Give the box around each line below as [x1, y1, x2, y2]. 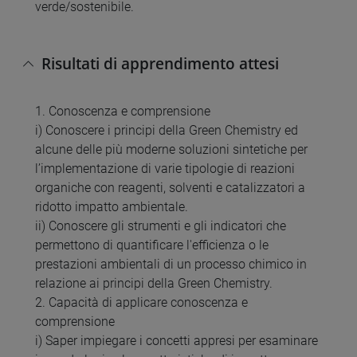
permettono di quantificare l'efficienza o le [35, 237, 269, 253]
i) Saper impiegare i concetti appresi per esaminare [35, 333, 318, 349]
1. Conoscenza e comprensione [35, 104, 210, 120]
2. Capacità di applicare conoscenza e [35, 295, 248, 311]
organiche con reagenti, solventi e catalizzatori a [35, 180, 305, 196]
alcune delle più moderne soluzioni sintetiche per [35, 142, 308, 158]
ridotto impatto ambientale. [35, 199, 188, 215]
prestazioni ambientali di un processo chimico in [35, 257, 307, 273]
